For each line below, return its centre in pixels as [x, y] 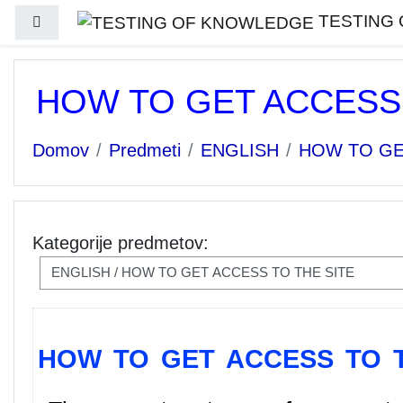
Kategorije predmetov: [121, 243]
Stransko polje [85, 21]
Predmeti [145, 150]
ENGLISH [240, 150]
